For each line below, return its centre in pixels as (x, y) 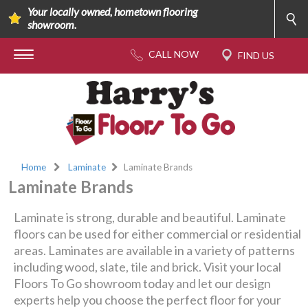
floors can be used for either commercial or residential (158, 234)
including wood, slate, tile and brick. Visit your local (148, 267)
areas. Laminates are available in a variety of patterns (155, 250)
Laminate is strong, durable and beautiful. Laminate (150, 217)
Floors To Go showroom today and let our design (143, 283)
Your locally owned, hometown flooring (112, 12)
